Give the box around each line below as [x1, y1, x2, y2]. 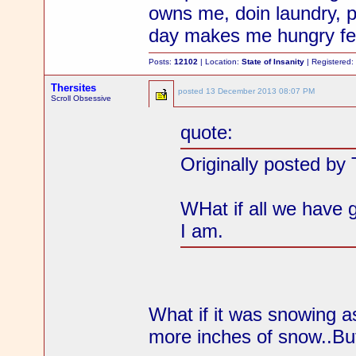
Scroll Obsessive [51, 94, 112, 103]
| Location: [198, 57, 242, 66]
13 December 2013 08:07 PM [206, 87, 315, 95]
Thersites [51, 82, 97, 94]
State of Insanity [242, 57, 305, 66]
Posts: [149, 57, 175, 66]
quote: [180, 122, 234, 144]
